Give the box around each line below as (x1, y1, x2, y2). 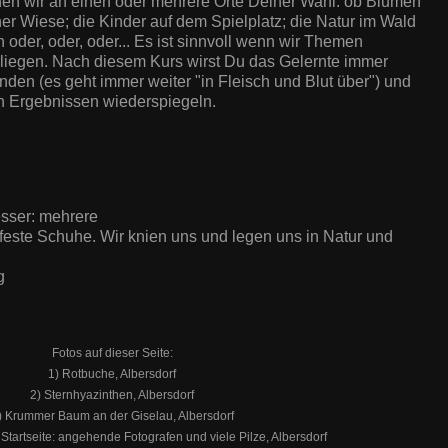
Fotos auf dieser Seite (51, 345, 170, 360)
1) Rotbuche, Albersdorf (48, 366, 176, 381)
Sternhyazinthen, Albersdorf (44, 387, 194, 402)
